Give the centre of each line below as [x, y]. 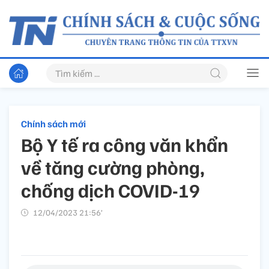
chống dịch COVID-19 [110, 190]
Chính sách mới [53, 124]
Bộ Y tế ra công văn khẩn [125, 144]
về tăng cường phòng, [113, 167]
